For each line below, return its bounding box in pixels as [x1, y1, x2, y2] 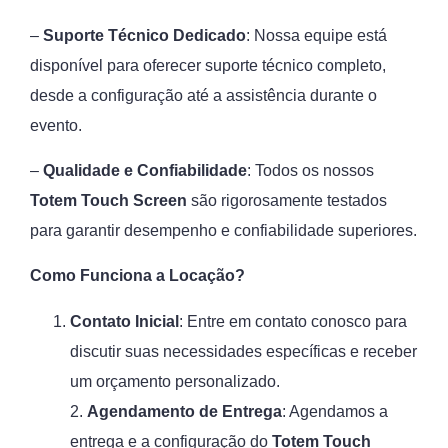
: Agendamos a [282, 403, 388, 420]
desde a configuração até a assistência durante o [30, 87, 377, 104]
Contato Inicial [70, 313, 179, 330]
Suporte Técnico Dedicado [43, 27, 246, 44]
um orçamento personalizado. [70, 373, 280, 390]
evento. [30, 117, 82, 134]
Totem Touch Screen [30, 192, 187, 209]
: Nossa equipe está [246, 27, 387, 44]
